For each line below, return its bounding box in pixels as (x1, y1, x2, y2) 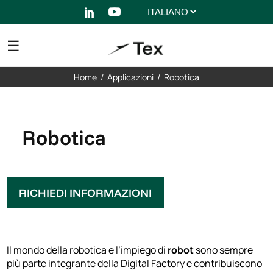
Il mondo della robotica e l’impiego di (7, 243, 168, 257)
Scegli (144, 4, 172, 18)
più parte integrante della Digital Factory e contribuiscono (7, 256, 263, 270)
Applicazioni (107, 71, 154, 83)
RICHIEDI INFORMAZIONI (19, 186, 152, 200)
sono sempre (194, 243, 253, 257)
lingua (144, 24, 173, 37)
